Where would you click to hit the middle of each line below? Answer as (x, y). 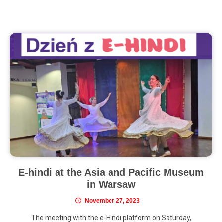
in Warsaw (111, 185)
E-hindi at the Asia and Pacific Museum (111, 173)
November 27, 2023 (112, 201)
